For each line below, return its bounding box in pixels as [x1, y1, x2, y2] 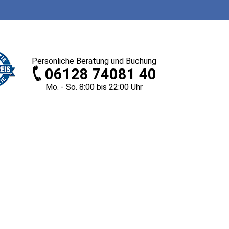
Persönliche [32, 56, 74, 66]
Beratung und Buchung [74, 56, 156, 66]
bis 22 [95, 82, 118, 92]
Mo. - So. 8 [45, 82, 84, 92]
